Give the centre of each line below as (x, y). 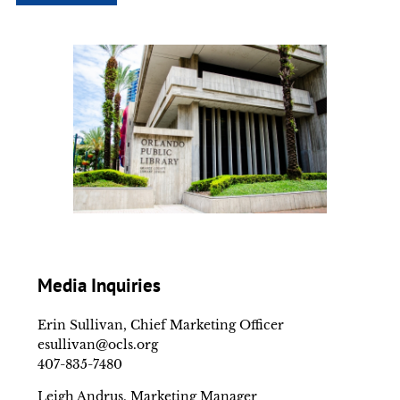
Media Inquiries (99, 285)
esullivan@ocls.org (98, 345)
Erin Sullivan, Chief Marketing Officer (161, 325)
